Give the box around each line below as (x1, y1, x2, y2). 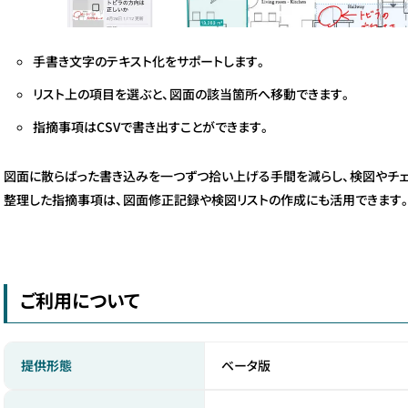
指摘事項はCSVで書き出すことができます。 (33, 117, 271, 136)
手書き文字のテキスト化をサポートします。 (33, 51, 268, 70)
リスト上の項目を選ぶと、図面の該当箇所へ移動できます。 (33, 84, 352, 103)
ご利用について (20, 286, 139, 313)
